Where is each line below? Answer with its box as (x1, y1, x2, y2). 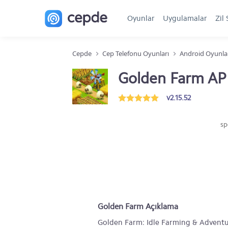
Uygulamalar (163, 14, 207, 23)
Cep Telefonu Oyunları (102, 49, 169, 58)
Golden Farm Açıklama (98, 202, 178, 211)
